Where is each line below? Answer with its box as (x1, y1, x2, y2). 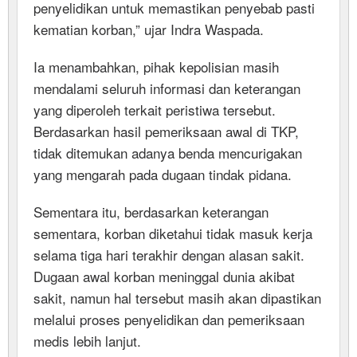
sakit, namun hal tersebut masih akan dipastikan (33, 287, 321, 308)
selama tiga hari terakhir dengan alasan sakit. (33, 244, 304, 265)
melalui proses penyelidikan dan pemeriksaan (33, 308, 304, 329)
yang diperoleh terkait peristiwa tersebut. (33, 99, 276, 120)
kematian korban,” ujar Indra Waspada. (33, 18, 264, 39)
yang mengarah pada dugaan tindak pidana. (33, 163, 292, 184)
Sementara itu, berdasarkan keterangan (33, 201, 269, 222)
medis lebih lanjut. (33, 330, 141, 351)
